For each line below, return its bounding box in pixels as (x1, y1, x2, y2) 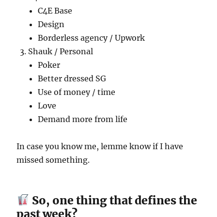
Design (38, 19, 65, 29)
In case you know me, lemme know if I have (16, 141, 184, 151)
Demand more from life (38, 114, 128, 124)
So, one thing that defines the (29, 193, 197, 207)
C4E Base (38, 5, 73, 15)
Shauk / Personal (28, 46, 93, 56)
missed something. (16, 155, 90, 165)
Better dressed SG (38, 73, 107, 83)
